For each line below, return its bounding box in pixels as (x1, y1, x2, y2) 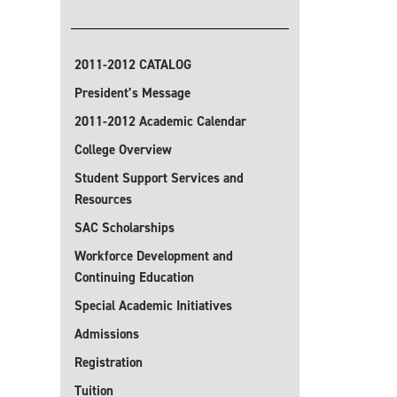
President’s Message (74, 84, 191, 102)
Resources (74, 191, 132, 208)
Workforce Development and (74, 247, 233, 265)
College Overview (74, 141, 172, 159)
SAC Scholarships (74, 219, 175, 237)
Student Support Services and (74, 169, 244, 187)
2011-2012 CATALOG (74, 56, 191, 74)
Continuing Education (74, 269, 194, 286)
